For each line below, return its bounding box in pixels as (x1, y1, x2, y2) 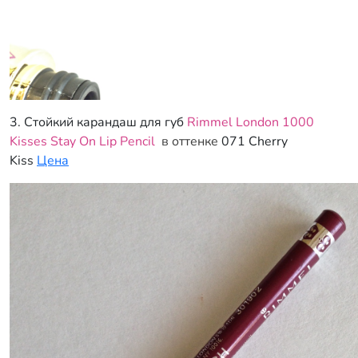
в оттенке (158, 133, 218, 150)
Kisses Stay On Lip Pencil (10, 133, 155, 150)
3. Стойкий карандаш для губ (10, 113, 187, 131)
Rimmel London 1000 (187, 113, 314, 131)
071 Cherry (221, 133, 288, 150)
